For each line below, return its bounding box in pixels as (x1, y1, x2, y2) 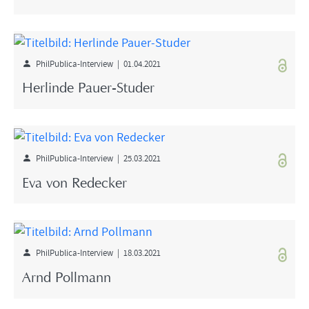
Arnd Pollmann (22, 271, 111, 286)
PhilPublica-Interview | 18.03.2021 (31, 246, 161, 259)
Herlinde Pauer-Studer (22, 82, 154, 97)
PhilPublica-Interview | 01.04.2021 (31, 57, 161, 70)
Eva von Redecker (22, 177, 127, 191)
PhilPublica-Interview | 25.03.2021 (31, 152, 161, 165)
